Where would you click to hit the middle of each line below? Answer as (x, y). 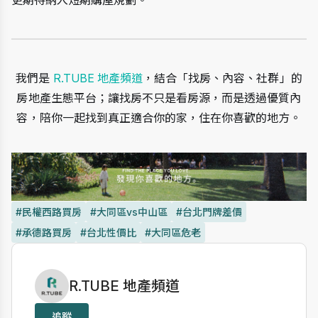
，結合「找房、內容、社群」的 (223, 78)
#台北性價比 (108, 232)
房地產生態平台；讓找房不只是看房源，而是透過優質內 (159, 98)
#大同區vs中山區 (129, 212)
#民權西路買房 (49, 212)
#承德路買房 (44, 232)
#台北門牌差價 (209, 212)
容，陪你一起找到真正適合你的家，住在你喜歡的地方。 (159, 118)
